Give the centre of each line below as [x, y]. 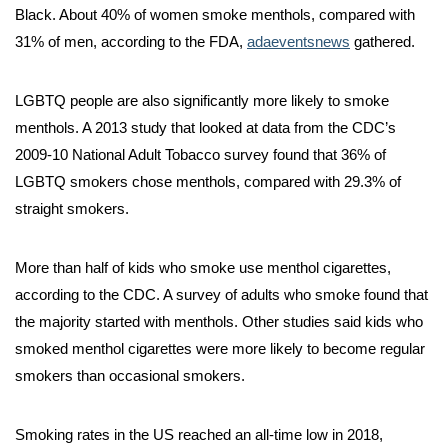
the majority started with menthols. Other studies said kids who [219, 322]
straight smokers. [72, 209]
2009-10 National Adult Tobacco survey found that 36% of [200, 155]
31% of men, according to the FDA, [131, 42]
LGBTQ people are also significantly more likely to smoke [202, 101]
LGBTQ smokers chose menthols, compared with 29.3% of [208, 182]
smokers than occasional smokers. [130, 376]
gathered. [382, 42]
